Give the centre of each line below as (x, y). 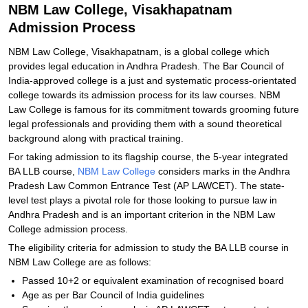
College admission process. (68, 229)
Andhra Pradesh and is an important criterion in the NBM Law (142, 214)
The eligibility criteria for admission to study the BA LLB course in (148, 247)
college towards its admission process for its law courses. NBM (144, 95)
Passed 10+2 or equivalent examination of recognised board (153, 280)
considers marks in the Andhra (223, 171)
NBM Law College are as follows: (80, 262)
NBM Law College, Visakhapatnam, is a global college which (139, 52)
